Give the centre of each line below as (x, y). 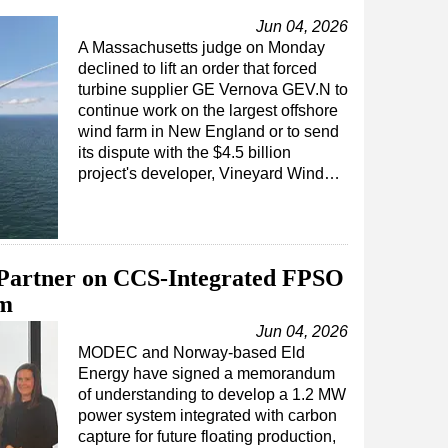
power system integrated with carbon (207, 415)
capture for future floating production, (207, 436)
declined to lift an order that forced (197, 68)
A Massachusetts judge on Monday (201, 47)
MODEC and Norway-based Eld (191, 352)
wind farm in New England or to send (208, 131)
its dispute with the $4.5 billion (184, 152)
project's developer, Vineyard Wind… (209, 173)
